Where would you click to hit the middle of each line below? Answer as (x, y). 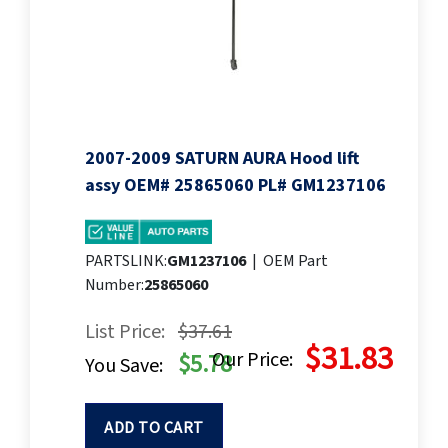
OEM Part (295, 261)
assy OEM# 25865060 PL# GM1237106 (235, 186)
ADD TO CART (154, 428)
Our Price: (252, 360)
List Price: (125, 332)
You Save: (124, 366)
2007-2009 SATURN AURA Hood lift (222, 159)
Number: (114, 285)
